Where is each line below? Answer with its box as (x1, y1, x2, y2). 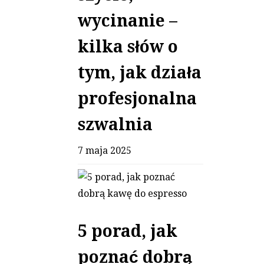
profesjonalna (78, 89, 197, 109)
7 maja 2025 (78, 145, 131, 157)
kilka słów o (78, 37, 178, 57)
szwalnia (78, 115, 153, 135)
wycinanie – (78, 11, 177, 31)
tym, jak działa (78, 63, 202, 83)
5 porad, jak (78, 222, 177, 242)
